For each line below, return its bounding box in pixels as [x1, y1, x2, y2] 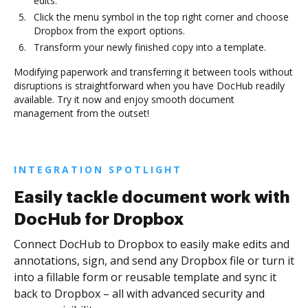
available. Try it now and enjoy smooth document [14, 93, 234, 107]
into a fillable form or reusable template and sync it [14, 269, 276, 285]
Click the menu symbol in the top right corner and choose [34, 10, 289, 24]
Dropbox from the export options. [34, 24, 185, 38]
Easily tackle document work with [14, 189, 290, 206]
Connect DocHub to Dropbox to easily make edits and [14, 236, 289, 252]
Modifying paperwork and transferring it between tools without [14, 65, 293, 79]
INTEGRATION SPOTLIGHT [14, 163, 182, 177]
